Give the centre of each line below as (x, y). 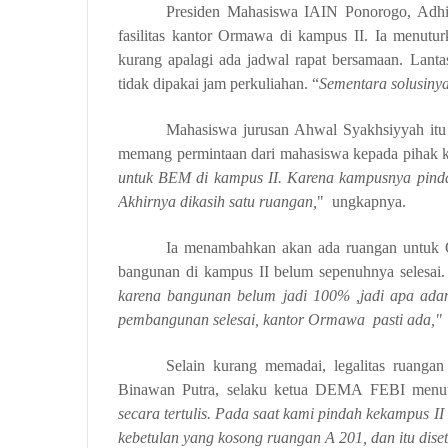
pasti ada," (407, 319)
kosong (240, 437)
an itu (397, 437)
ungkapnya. (369, 201)
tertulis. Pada (207, 413)
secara (139, 413)
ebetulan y (157, 437)
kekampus (398, 413)
